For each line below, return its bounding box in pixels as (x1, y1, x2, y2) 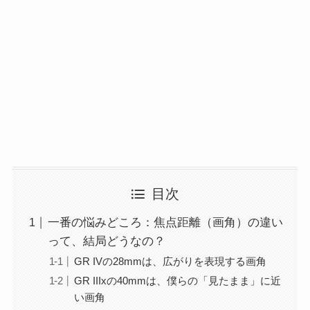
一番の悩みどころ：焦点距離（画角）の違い (47, 216, 283, 230)
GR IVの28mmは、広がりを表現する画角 (74, 255, 267, 268)
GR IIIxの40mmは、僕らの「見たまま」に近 (74, 274, 282, 286)
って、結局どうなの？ (47, 235, 165, 248)
